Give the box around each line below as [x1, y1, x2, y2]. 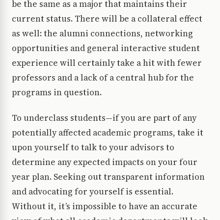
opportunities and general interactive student [12, 42, 200, 55]
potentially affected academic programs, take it [12, 127, 203, 139]
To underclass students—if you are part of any [12, 112, 196, 124]
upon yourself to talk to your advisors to [12, 141, 174, 154]
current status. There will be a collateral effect [12, 13, 202, 25]
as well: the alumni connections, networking [12, 27, 193, 40]
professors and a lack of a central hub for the [12, 72, 194, 84]
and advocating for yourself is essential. [12, 186, 173, 198]
